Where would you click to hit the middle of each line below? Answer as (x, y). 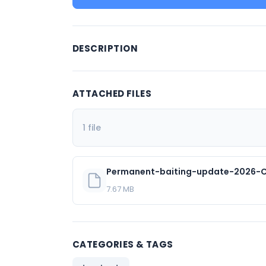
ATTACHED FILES (112, 93)
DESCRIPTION (105, 48)
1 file (92, 127)
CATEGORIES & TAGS (123, 244)
